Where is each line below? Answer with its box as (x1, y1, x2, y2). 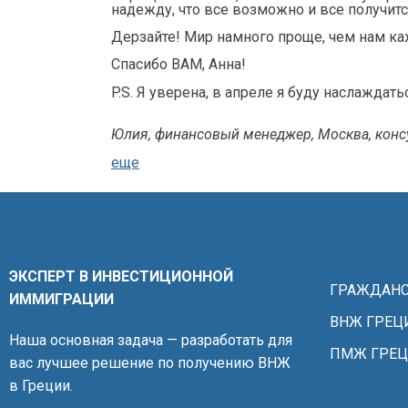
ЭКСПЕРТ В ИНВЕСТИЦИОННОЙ (9, 268, 233, 285)
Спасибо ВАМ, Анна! (111, 56, 246, 74)
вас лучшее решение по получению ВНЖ (9, 354, 291, 372)
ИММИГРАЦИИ (9, 291, 114, 308)
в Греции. (9, 377, 73, 394)
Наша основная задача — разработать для (9, 331, 292, 349)
